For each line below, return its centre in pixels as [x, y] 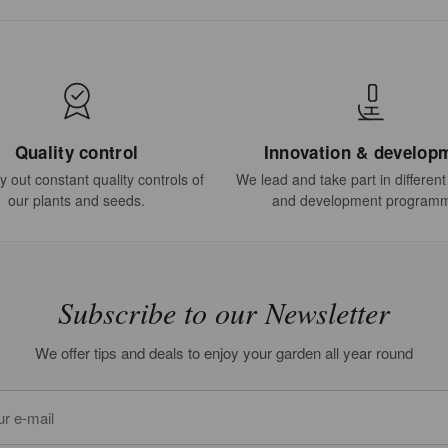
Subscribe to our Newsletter [224, 312]
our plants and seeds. [77, 200]
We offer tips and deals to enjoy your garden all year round [224, 352]
